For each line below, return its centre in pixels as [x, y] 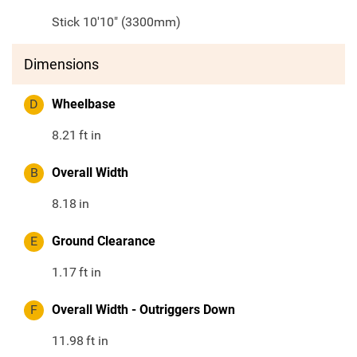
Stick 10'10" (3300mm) [116, 22]
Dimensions [61, 65]
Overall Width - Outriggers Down [143, 310]
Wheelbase [84, 104]
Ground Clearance [104, 241]
